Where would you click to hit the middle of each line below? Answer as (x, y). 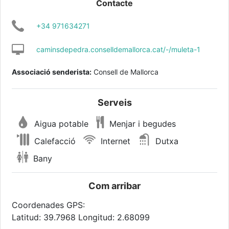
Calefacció (54, 141)
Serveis (114, 102)
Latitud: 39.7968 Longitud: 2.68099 (81, 217)
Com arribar (114, 186)
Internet (114, 141)
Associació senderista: (52, 72)
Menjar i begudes (142, 124)
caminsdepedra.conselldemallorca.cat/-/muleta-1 (119, 50)
